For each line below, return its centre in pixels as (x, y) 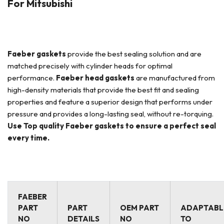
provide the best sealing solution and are (134, 54)
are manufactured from (175, 78)
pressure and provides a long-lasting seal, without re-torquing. (110, 114)
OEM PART (139, 208)
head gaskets (110, 78)
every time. (28, 138)
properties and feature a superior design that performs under (110, 102)
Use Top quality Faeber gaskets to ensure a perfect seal (112, 126)
